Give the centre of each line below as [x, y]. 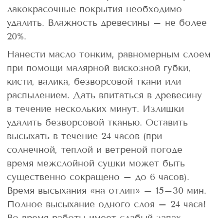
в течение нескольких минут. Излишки [95, 109]
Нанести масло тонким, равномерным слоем [109, 54]
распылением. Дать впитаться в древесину [104, 95]
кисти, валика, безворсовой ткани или [94, 81]
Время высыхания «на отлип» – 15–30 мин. [107, 190]
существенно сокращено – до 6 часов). [98, 177]
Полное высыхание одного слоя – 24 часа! [107, 204]
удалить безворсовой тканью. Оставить [97, 122]
